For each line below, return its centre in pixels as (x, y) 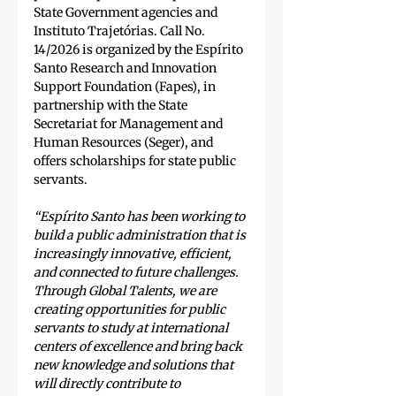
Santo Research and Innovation (126, 69)
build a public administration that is (141, 236)
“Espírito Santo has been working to (141, 217)
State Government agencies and (127, 13)
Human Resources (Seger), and (125, 143)
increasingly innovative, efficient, (134, 254)
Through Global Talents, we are (126, 291)
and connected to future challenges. (137, 273)
